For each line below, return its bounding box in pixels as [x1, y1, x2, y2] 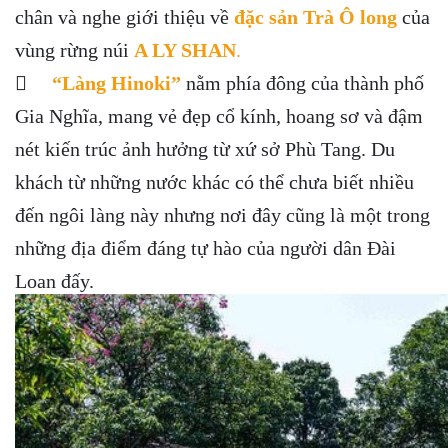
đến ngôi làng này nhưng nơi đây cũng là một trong [15, 203, 430, 226]
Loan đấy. [15, 269, 94, 292]
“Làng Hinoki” [47, 71, 181, 94]
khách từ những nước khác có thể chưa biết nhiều [15, 170, 414, 193]
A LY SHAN [134, 38, 236, 61]
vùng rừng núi [15, 38, 134, 61]
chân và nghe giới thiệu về [15, 5, 234, 28]
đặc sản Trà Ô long [234, 5, 397, 28]
